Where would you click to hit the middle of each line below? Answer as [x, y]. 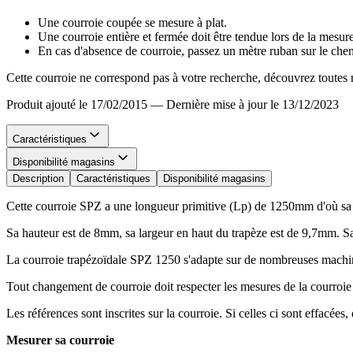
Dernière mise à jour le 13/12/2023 [253, 104]
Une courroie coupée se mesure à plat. [134, 22]
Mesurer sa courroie [60, 340]
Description [38, 178]
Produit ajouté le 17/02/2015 [77, 104]
